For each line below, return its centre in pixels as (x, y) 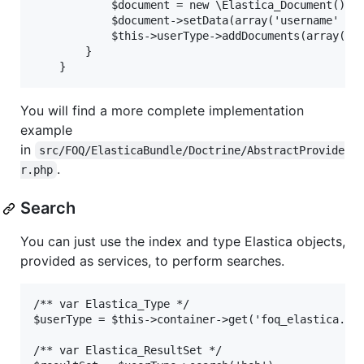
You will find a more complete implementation (162, 111)
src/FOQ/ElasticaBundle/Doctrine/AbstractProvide (192, 151)
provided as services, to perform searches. (152, 261)
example (46, 130)
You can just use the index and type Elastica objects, (183, 242)
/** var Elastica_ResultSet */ (128, 351)
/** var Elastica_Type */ (111, 304)
